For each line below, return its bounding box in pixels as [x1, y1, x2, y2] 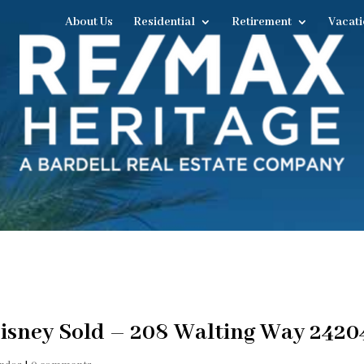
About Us [64, 15, 113, 29]
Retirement [231, 15, 292, 29]
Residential [132, 15, 195, 29]
